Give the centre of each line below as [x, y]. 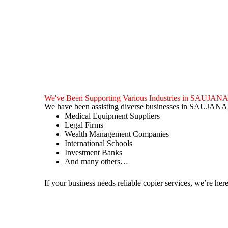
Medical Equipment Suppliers [112, 116]
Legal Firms [84, 125]
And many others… [97, 162]
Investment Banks [94, 152]
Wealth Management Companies [117, 134]
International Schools [99, 143]
